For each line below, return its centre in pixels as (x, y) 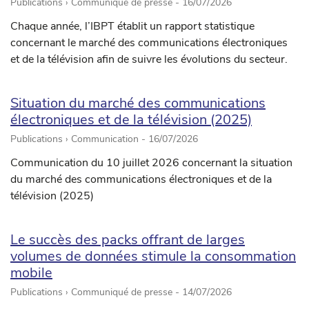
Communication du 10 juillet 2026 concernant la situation (151, 163)
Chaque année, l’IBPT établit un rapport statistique (132, 27)
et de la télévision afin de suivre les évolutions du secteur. (149, 60)
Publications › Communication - (79, 139)
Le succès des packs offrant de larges (128, 240)
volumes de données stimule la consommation (153, 257)
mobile (31, 273)
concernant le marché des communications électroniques (149, 43)
